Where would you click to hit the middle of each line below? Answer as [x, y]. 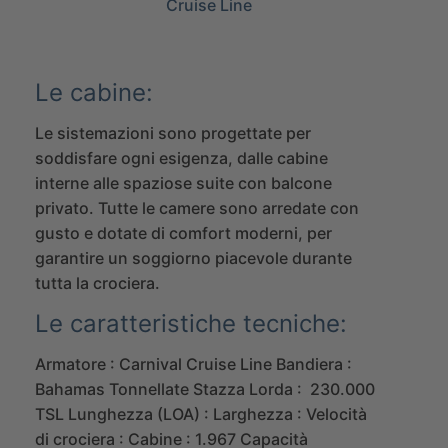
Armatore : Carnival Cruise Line [153, 363]
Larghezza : [255, 413]
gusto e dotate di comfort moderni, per [183, 232]
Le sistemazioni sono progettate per [173, 132]
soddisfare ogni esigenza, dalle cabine [181, 157]
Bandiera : [312, 363]
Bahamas [70, 388]
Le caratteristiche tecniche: [191, 323]
